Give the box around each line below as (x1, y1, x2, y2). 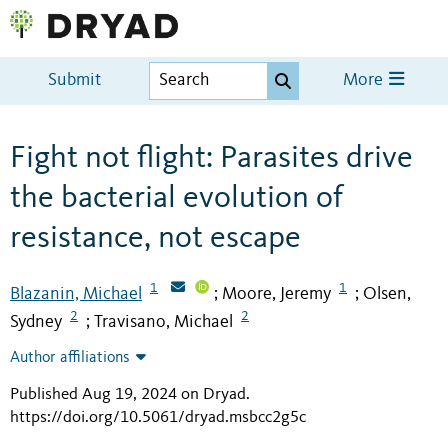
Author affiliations (10, 350, 130, 367)
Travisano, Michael (94, 313, 233, 332)
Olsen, (363, 284, 411, 303)
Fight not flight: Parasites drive (10, 142, 413, 175)
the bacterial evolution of (10, 182, 343, 215)
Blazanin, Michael (10, 284, 142, 303)
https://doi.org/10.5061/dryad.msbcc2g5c (10, 409, 306, 427)
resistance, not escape (10, 222, 301, 255)
